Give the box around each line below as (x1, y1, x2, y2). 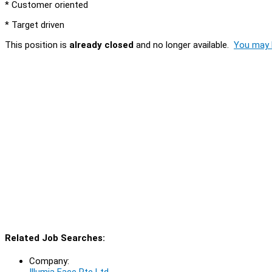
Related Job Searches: (5, 232, 105, 243)
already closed (69, 39, 134, 50)
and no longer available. (134, 39, 234, 50)
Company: (29, 255, 69, 267)
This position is (5, 39, 69, 50)
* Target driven (5, 19, 64, 30)
